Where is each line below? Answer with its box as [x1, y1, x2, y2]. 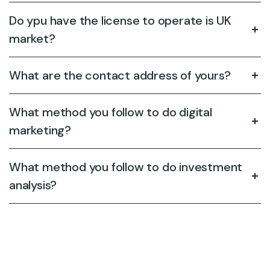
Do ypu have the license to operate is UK [9, 12, 231, 28]
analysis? [9, 177, 57, 193]
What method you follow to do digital [9, 104, 212, 120]
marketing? [9, 122, 72, 138]
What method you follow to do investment [9, 159, 243, 175]
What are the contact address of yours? [9, 67, 231, 83]
